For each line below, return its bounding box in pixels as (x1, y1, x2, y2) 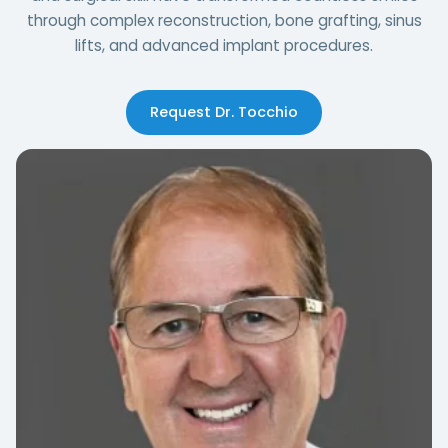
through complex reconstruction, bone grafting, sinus (26, 10, 422, 31)
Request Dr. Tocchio (150, 102, 298, 122)
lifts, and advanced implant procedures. (75, 35, 373, 56)
